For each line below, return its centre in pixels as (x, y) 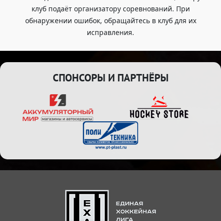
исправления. (110, 33)
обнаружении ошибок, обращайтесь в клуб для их (110, 21)
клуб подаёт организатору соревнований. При (110, 9)
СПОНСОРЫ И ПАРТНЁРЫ (110, 77)
